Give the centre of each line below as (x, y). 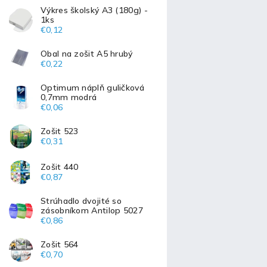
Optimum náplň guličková (92, 87)
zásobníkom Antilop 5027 (92, 210)
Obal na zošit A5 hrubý (87, 53)
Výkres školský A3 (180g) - (94, 10)
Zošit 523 (60, 131)
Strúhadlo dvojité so (81, 201)
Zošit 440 (60, 167)
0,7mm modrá (69, 97)
